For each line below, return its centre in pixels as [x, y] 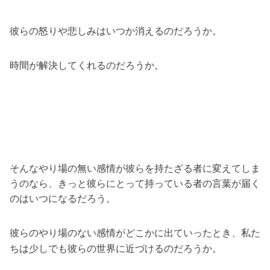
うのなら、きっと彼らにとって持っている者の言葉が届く [135, 183]
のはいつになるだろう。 [63, 198]
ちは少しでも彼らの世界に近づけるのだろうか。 [116, 248]
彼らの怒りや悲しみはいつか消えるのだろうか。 [116, 31]
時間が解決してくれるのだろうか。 [87, 65]
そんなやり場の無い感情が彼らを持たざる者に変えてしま [135, 168]
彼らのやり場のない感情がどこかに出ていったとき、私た [135, 233]
